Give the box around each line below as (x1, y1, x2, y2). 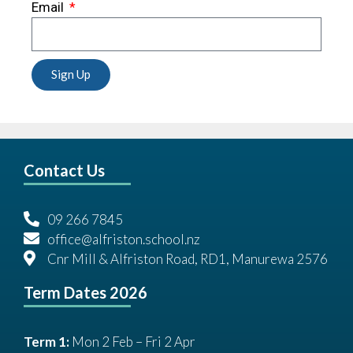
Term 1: (24, 333, 69, 350)
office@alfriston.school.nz (47, 230, 200, 247)
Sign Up (51, 67, 91, 82)
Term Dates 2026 (24, 282, 147, 302)
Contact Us (24, 160, 105, 180)
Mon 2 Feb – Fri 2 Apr (69, 333, 195, 350)
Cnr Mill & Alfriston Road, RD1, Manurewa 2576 (47, 250, 328, 267)
